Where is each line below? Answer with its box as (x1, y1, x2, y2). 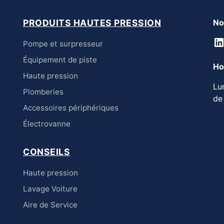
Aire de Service (23, 200, 77, 210)
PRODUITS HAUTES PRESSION (23, 17, 161, 28)
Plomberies (23, 87, 63, 97)
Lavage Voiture (23, 184, 77, 194)
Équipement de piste (23, 55, 97, 65)
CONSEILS (23, 146, 70, 157)
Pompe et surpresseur (23, 39, 103, 49)
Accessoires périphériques (23, 103, 118, 113)
